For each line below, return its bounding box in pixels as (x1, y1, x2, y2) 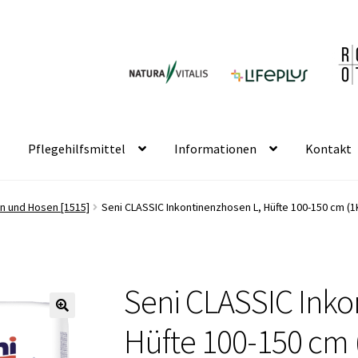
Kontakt (305, 140, 352, 157)
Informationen (174, 140, 257, 157)
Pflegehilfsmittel (28, 140, 126, 157)
